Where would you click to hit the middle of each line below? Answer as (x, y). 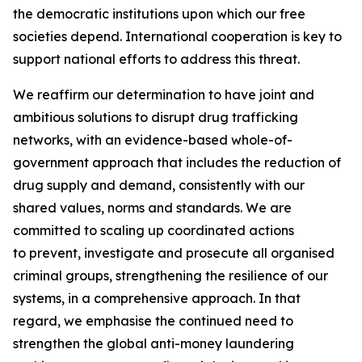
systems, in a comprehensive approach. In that (157, 298)
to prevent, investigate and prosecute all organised (174, 253)
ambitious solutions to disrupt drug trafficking (156, 117)
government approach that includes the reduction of (177, 162)
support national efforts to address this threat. (158, 59)
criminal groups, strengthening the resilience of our (170, 276)
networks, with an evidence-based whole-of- (153, 140)
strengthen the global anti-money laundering (154, 343)
